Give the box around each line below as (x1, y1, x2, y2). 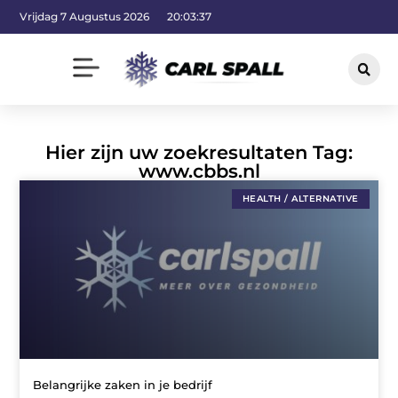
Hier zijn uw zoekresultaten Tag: (45, 140, 353, 163)
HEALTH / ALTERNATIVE (242, 192, 359, 204)
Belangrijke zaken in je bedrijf (33, 378, 213, 393)
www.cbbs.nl (138, 159, 260, 182)
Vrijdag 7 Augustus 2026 (20, 10, 150, 24)
